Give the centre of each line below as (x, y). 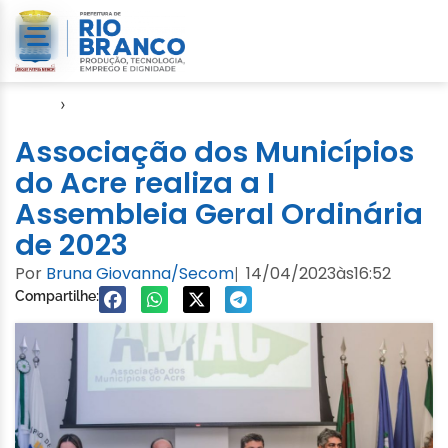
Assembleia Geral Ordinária (219, 213)
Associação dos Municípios (214, 151)
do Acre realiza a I (145, 182)
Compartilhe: (57, 295)
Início (35, 103)
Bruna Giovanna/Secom (140, 273)
